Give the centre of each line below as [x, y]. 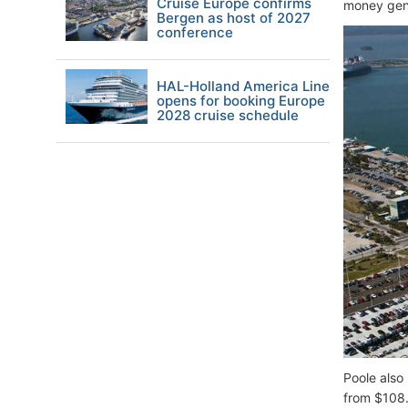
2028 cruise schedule [228, 115]
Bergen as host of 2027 [234, 18]
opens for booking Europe [241, 101]
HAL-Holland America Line [243, 86]
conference [195, 32]
